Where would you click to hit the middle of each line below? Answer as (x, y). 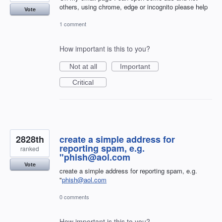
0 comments (74, 197)
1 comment (73, 24)
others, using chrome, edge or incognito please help (134, 6)
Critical (83, 82)
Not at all (83, 66)
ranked (30, 148)
